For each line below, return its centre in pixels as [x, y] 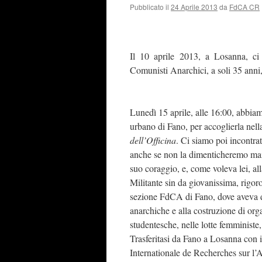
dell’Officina [153, 140]
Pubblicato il [149, 7]
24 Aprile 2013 [194, 7]
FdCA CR [244, 7]
